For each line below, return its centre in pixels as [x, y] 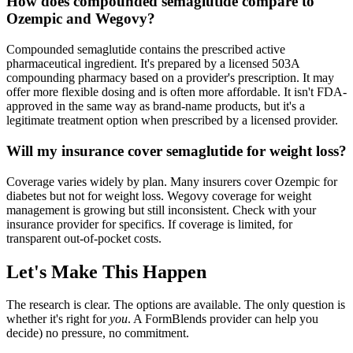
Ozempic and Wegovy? [81, 19]
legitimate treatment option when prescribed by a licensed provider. [172, 121]
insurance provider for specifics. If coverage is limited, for [149, 224]
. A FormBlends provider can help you [223, 319]
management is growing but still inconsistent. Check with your [161, 210]
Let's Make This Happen [106, 271]
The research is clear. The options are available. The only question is [176, 305]
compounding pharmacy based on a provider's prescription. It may [170, 78]
